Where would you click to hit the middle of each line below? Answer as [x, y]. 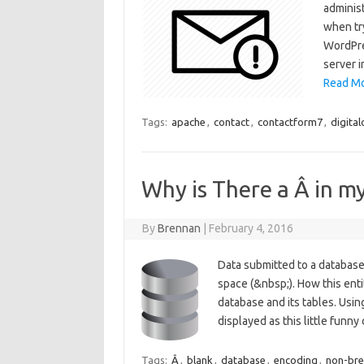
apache [188, 122]
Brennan [180, 228]
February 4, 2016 [251, 228]
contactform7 [290, 122]
